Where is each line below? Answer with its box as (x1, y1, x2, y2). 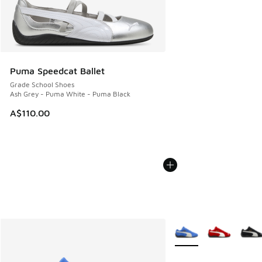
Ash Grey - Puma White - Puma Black (10, 89, 130, 99)
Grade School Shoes (10, 80, 74, 89)
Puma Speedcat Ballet (10, 65, 105, 77)
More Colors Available (165, 221, 257, 232)
